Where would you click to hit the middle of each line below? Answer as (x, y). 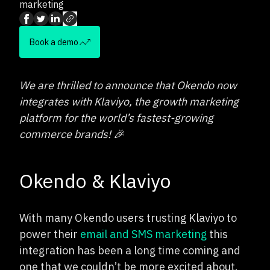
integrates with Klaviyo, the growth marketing (129, 102)
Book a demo (54, 42)
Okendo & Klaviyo (95, 181)
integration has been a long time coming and (130, 250)
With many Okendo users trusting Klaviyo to (128, 218)
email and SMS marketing (143, 234)
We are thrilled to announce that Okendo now (128, 85)
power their (50, 234)
